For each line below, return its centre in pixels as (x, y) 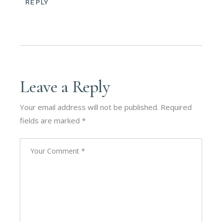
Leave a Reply (65, 86)
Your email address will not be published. (89, 107)
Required (176, 107)
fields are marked (51, 120)
